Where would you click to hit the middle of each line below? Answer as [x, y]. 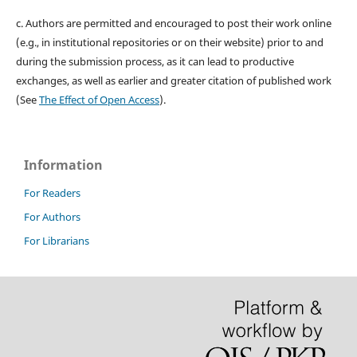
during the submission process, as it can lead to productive [155, 62]
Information [63, 165]
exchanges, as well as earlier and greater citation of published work [173, 81]
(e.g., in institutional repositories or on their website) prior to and [169, 43]
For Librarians [57, 241]
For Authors [52, 217]
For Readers [52, 193]
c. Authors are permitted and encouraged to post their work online [173, 24]
